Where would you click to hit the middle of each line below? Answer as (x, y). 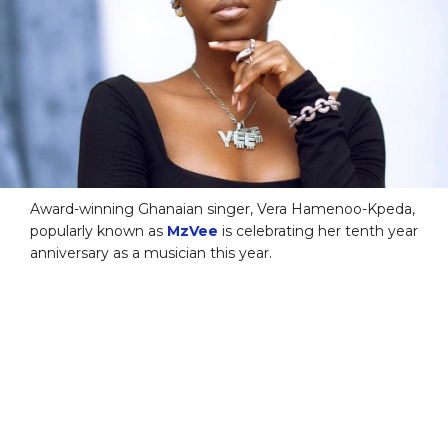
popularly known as (98, 230)
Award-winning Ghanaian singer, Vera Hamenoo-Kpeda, (222, 208)
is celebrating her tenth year (318, 230)
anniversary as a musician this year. (151, 252)
